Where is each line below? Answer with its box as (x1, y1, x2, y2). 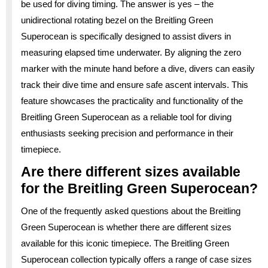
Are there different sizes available (21, 163, 240, 179)
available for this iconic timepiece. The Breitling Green (21, 237, 229, 248)
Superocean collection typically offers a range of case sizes (21, 254, 252, 264)
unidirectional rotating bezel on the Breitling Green (21, 14, 213, 25)
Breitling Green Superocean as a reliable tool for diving (21, 111, 232, 122)
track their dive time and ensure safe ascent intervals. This (21, 79, 248, 90)
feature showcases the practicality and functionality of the (21, 95, 243, 106)
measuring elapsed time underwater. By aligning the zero (21, 47, 241, 57)
